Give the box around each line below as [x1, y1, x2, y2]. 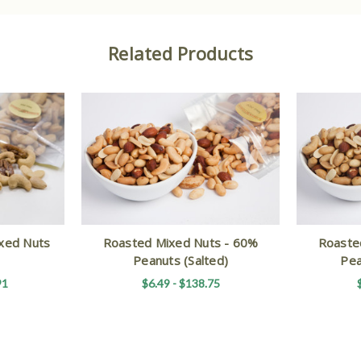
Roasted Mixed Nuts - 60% [102, 234, 259, 251]
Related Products [108, 41, 253, 66]
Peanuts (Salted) [133, 251, 228, 268]
